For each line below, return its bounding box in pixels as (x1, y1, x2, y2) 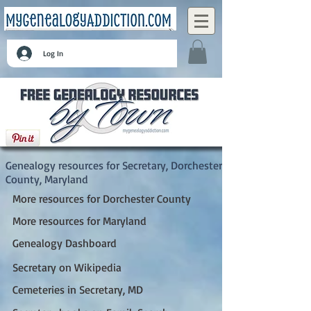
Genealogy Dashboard (12, 235, 117, 250)
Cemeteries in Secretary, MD (12, 282, 143, 296)
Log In (42, 48, 63, 58)
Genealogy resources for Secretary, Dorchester (6, 158, 222, 172)
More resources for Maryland (12, 213, 146, 228)
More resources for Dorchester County (12, 191, 191, 205)
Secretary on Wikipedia (12, 260, 121, 274)
